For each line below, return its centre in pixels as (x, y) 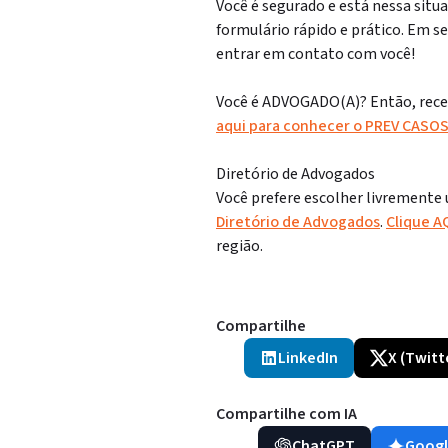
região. (239, 246)
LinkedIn (308, 358)
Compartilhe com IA (286, 414)
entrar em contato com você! (315, 54)
